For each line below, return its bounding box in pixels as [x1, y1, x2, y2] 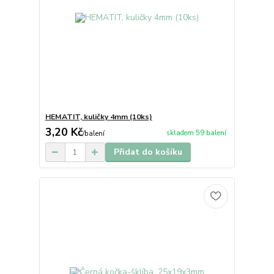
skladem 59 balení [166, 128, 226, 138]
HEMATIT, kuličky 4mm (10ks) [45, 112, 152, 122]
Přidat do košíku [113, 146, 182, 158]
